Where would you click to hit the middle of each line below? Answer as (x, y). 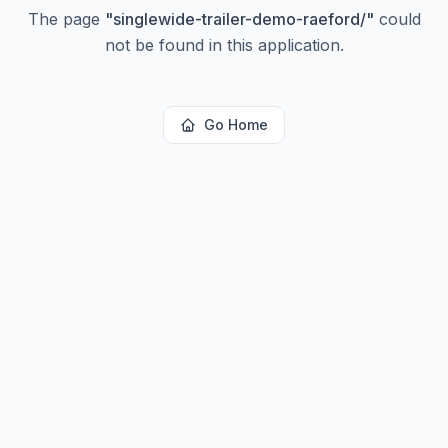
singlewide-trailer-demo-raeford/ (239, 19)
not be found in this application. (224, 45)
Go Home (236, 124)
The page (66, 19)
